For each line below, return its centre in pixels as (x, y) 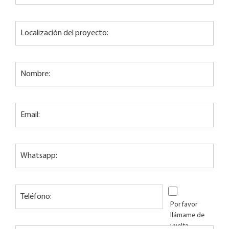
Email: (30, 115)
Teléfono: (36, 197)
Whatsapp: (39, 156)
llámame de (187, 216)
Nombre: (35, 74)
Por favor (184, 205)
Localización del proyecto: (64, 33)
